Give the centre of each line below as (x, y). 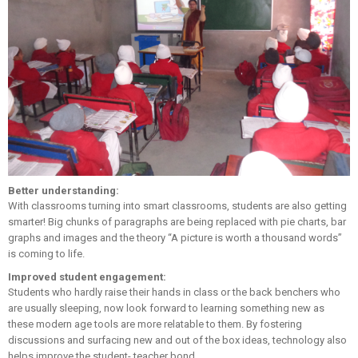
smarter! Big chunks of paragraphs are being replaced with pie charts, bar (177, 221)
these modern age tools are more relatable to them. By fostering (155, 324)
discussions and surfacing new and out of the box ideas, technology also (177, 340)
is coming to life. (46, 253)
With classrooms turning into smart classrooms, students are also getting (177, 205)
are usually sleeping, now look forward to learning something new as (166, 308)
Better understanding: (64, 190)
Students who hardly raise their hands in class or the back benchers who (174, 292)
